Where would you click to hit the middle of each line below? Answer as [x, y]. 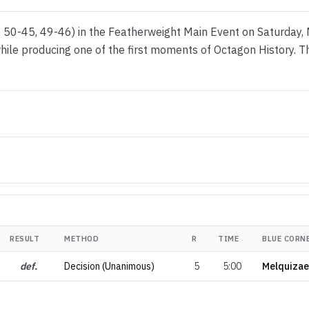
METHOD [81, 238]
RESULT [24, 238]
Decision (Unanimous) [109, 266]
